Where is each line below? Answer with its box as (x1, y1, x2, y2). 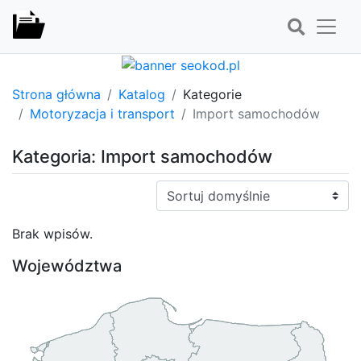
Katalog (118, 85, 165, 102)
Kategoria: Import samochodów (12, 145, 272, 167)
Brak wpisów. (12, 225, 93, 242)
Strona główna (12, 85, 101, 102)
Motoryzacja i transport (30, 105, 175, 122)
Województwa (12, 255, 122, 276)
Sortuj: (156, 180, 196, 197)
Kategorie (183, 85, 242, 102)
